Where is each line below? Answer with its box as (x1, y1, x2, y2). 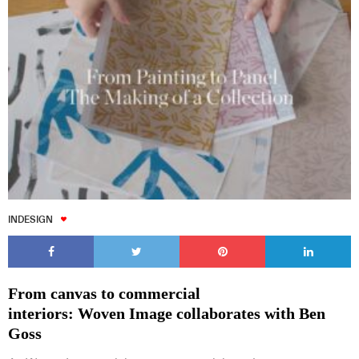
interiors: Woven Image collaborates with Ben (8, 305, 325, 323)
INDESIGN (8, 215, 53, 225)
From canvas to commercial (8, 284, 200, 303)
